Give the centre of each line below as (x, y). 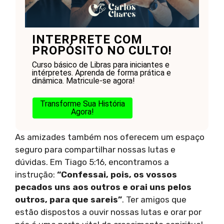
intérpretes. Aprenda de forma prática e (101, 72)
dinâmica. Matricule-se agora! (83, 80)
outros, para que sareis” (68, 199)
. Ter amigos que (154, 199)
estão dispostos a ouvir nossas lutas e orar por (108, 212)
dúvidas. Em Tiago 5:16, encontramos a (92, 162)
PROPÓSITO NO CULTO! (102, 50)
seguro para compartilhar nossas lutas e (95, 149)
